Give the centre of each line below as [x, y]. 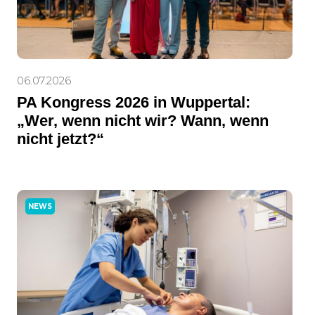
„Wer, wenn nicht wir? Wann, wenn [143, 121]
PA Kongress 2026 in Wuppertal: [134, 103]
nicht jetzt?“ [61, 139]
